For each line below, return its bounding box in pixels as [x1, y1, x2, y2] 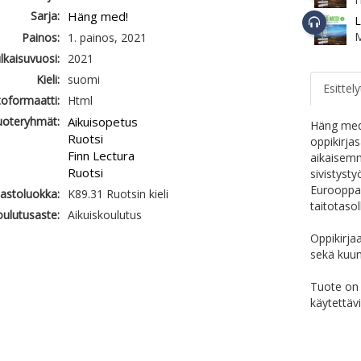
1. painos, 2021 [67, 30, 147, 45]
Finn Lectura [67, 147, 135, 164]
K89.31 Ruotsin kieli [67, 186, 168, 201]
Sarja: [30, 8, 60, 23]
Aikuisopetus [67, 114, 138, 130]
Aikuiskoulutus [67, 207, 142, 222]
